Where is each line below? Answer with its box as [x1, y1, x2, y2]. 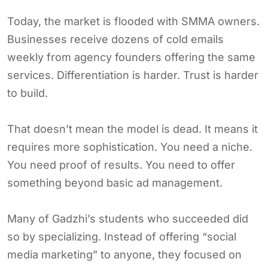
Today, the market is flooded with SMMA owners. [7, 14, 260, 28]
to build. [7, 86, 48, 99]
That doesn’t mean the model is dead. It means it [7, 122, 258, 135]
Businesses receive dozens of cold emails [7, 32, 224, 45]
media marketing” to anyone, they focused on [7, 248, 242, 261]
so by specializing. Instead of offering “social [7, 230, 236, 243]
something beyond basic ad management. [7, 176, 223, 189]
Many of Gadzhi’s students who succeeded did [7, 212, 248, 225]
